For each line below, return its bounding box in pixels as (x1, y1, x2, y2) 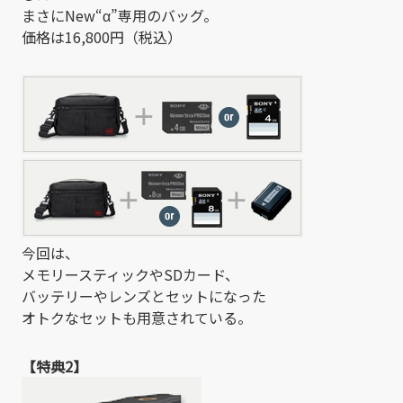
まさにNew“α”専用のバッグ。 (22, 4, 218, 26)
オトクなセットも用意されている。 (22, 306, 252, 328)
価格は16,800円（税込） (22, 25, 182, 48)
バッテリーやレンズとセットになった (22, 284, 266, 307)
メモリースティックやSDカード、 (22, 263, 239, 285)
